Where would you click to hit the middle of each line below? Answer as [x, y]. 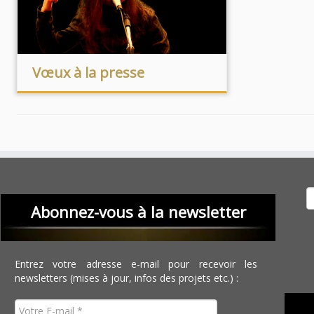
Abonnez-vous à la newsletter [138, 212]
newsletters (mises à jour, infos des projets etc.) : [127, 278]
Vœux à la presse [88, 73]
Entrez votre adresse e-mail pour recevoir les [136, 264]
